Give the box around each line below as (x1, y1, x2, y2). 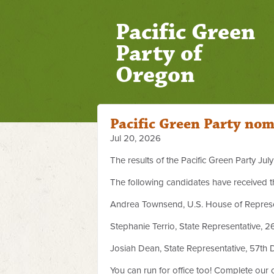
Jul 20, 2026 (110, 133, 161, 144)
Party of (116, 39, 202, 68)
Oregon (116, 61, 194, 89)
